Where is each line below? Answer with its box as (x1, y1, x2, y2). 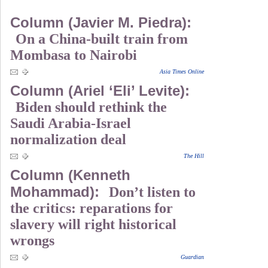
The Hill (184, 153, 204, 159)
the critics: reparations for (10, 200, 173, 216)
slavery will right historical (10, 217, 176, 232)
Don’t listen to (109, 184, 196, 200)
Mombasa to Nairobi (10, 47, 137, 63)
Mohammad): (10, 184, 103, 200)
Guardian (181, 254, 204, 260)
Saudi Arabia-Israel (10, 115, 131, 131)
